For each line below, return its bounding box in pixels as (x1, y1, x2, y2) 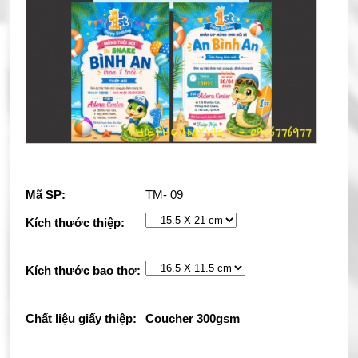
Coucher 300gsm (145, 312, 240, 326)
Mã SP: (25, 188, 66, 202)
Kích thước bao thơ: (25, 264, 141, 278)
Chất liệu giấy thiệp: (25, 312, 137, 326)
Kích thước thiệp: (25, 216, 125, 230)
